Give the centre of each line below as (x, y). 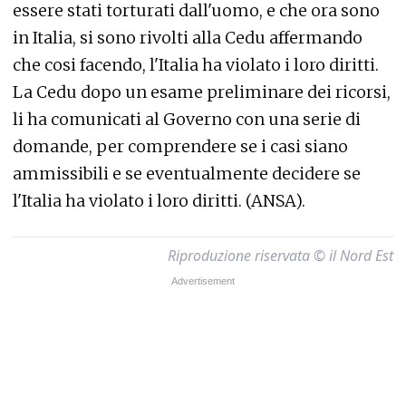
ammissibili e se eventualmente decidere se (187, 174)
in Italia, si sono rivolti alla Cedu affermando (188, 38)
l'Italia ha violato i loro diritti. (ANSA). (159, 201)
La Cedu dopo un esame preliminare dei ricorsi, (202, 92)
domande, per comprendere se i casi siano (180, 146)
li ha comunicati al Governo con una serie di (187, 119)
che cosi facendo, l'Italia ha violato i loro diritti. (196, 65)
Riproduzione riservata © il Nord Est (280, 256)
